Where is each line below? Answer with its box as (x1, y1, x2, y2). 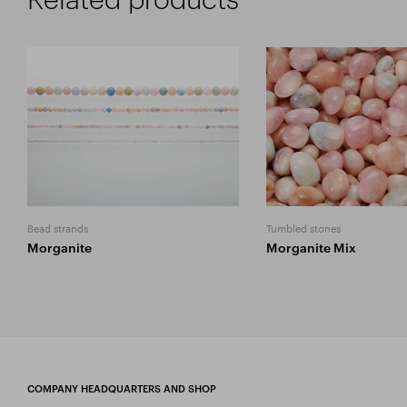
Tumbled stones (265, 218, 341, 235)
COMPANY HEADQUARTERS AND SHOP (27, 382, 216, 394)
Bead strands (26, 218, 88, 235)
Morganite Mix (265, 239, 356, 255)
